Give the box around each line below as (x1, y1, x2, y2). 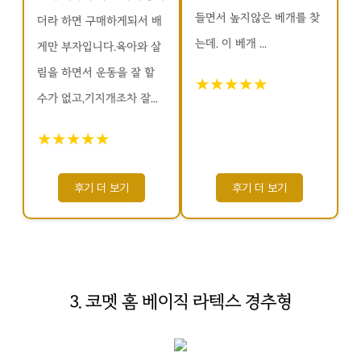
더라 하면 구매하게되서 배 (37, 14, 162, 28)
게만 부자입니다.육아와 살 (37, 39, 161, 54)
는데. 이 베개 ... (195, 36, 267, 51)
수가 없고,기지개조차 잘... (37, 91, 158, 106)
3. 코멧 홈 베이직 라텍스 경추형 (69, 291, 292, 313)
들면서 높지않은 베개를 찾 (195, 10, 320, 25)
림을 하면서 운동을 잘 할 (37, 65, 155, 80)
